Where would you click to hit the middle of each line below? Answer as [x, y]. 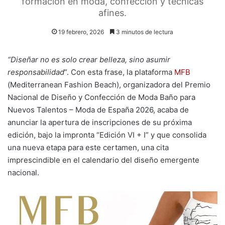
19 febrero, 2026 [81, 32]
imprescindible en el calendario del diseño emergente [103, 160]
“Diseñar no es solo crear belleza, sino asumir [89, 60]
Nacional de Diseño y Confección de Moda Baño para [101, 97]
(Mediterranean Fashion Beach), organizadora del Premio [109, 85]
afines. [113, 13]
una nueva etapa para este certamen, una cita [88, 147]
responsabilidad [36, 72]
